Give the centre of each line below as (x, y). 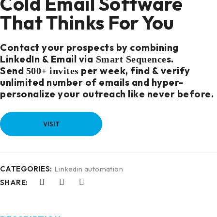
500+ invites (52, 71)
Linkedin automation (89, 169)
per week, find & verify (134, 70)
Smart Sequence (130, 59)
